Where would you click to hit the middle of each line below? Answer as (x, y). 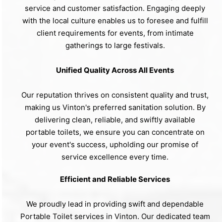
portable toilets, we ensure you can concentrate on (115, 132)
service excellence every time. (115, 157)
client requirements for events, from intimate (115, 33)
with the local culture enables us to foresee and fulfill (115, 21)
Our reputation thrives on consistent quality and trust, (115, 95)
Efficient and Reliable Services (115, 179)
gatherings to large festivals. (115, 46)
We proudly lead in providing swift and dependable (115, 204)
